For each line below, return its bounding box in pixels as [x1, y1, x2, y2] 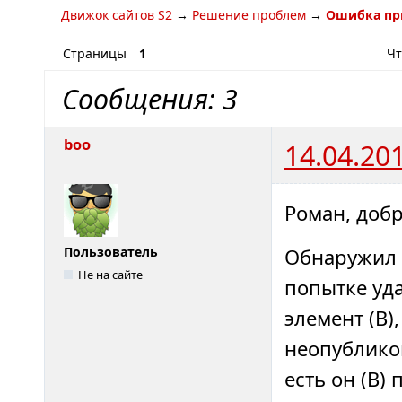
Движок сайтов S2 [61, 6, 173, 24]
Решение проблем [192, 6, 307, 24]
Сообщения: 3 [62, 80, 239, 118]
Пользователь [63, 243, 158, 261]
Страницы [62, 45, 127, 63]
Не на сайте [78, 266, 144, 283]
